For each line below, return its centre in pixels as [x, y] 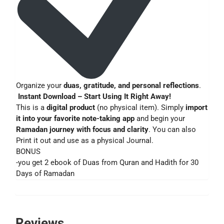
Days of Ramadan [45, 173]
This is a [31, 107]
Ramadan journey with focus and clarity [82, 129]
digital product [71, 107]
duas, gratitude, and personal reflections [131, 85]
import [196, 107]
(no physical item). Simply [140, 107]
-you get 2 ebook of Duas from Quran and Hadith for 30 [107, 162]
